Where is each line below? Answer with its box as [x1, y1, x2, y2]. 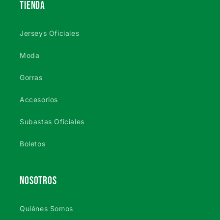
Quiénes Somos [20, 204, 73, 213]
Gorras [20, 73, 43, 82]
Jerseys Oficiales [20, 29, 80, 38]
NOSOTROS [20, 174, 57, 188]
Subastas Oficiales [20, 117, 84, 126]
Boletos [20, 139, 46, 148]
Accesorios [20, 95, 58, 104]
